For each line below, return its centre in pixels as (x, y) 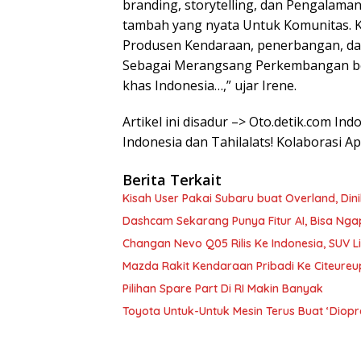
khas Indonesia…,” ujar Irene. (210, 85)
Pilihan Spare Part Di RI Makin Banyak (223, 288)
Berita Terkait (172, 179)
